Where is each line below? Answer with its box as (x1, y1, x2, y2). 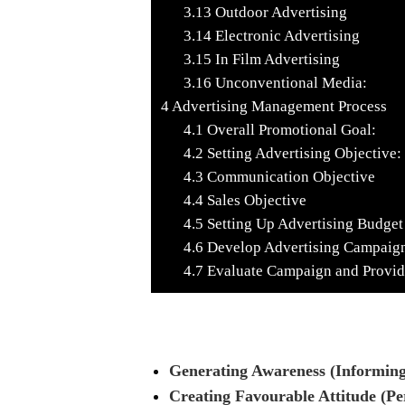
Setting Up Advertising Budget (202, 214, 403, 232)
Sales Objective (202, 191, 306, 209)
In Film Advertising (211, 50, 340, 68)
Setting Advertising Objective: (202, 144, 401, 162)
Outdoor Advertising (211, 3, 347, 21)
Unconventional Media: (211, 73, 367, 91)
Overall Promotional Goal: (202, 120, 376, 138)
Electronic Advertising (211, 26, 360, 44)
